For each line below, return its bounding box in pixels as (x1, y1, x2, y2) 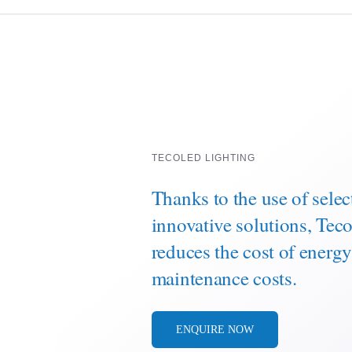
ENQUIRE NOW (175, 323, 254, 335)
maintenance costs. (151, 264, 297, 291)
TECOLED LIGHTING (151, 152, 255, 163)
